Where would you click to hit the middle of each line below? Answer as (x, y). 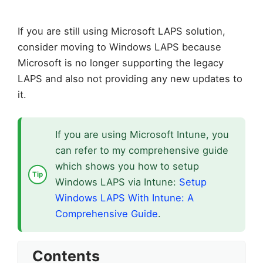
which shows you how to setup (127, 166)
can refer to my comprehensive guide (141, 151)
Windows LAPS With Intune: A (124, 198)
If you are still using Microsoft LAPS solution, (122, 31)
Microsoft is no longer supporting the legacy (121, 63)
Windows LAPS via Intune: (117, 182)
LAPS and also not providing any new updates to (130, 79)
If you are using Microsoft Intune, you (142, 135)
